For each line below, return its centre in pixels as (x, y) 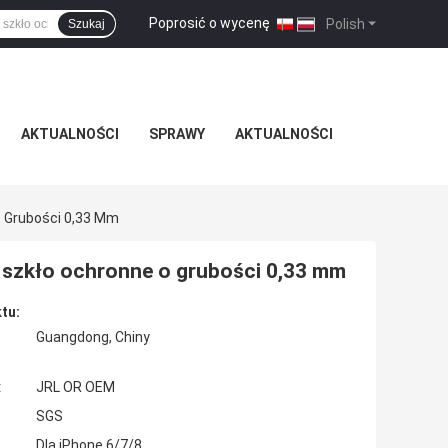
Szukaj (86, 24)
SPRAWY (176, 134)
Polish (344, 23)
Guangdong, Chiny (93, 337)
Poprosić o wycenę (209, 22)
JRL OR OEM (75, 387)
